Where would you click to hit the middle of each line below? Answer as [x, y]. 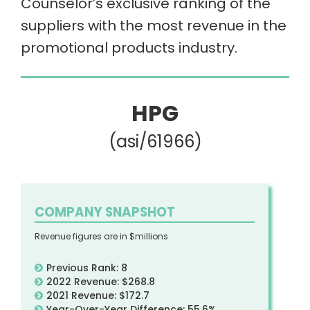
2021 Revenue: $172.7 [98, 295]
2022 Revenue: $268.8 [101, 282]
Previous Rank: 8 [87, 268]
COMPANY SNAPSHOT [105, 212]
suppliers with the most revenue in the [154, 26]
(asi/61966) [155, 142]
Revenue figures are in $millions [101, 236]
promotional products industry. [129, 48]
